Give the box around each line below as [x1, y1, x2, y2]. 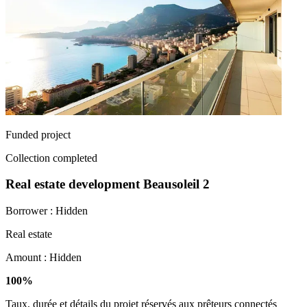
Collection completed [5, 151, 97, 164]
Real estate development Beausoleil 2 [5, 177, 210, 192]
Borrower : [5, 205, 56, 217]
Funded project [5, 128, 71, 140]
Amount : [5, 251, 49, 264]
